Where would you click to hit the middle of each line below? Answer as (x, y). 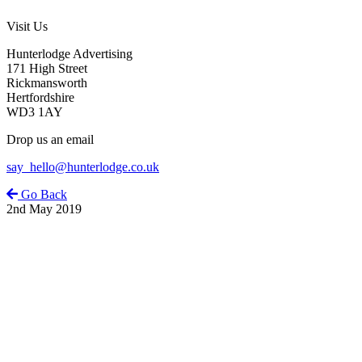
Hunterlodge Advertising (69, 54)
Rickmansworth (47, 83)
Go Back (42, 195)
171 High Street (47, 69)
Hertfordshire (40, 98)
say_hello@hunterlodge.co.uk (83, 167)
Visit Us (27, 27)
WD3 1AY (35, 112)
